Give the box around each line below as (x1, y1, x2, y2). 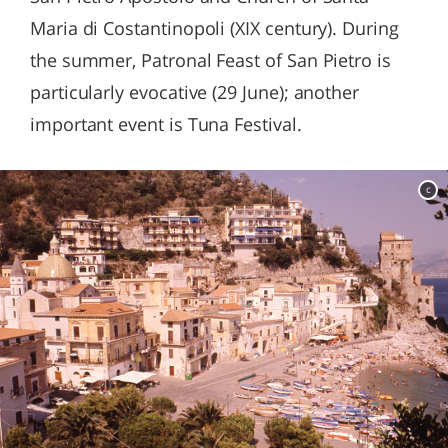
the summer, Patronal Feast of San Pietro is (30, 48, 391, 72)
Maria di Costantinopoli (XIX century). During (30, 16, 399, 40)
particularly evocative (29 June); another (30, 80, 360, 104)
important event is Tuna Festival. (30, 112, 302, 136)
